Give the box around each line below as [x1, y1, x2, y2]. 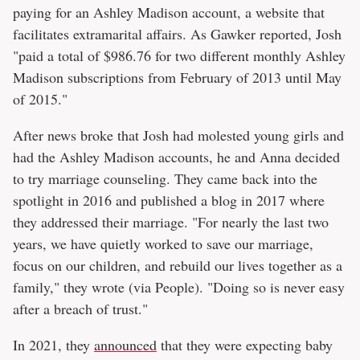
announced [94, 334, 157, 354]
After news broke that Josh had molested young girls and [13, 125, 344, 145]
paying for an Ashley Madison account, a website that [13, 2, 325, 22]
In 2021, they [13, 334, 94, 354]
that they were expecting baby [157, 334, 333, 354]
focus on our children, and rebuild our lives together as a [13, 255, 342, 275]
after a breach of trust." [13, 298, 148, 318]
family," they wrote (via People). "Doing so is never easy [13, 276, 345, 297]
